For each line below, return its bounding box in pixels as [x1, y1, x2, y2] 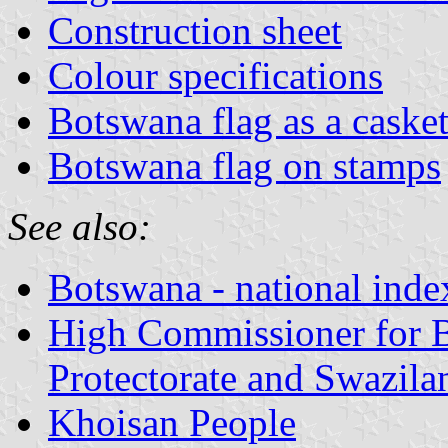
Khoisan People [48, 400, 296, 444]
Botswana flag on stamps [48, 143, 441, 187]
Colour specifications [48, 53, 383, 97]
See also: [8, 204, 151, 248]
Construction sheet [48, 8, 342, 52]
